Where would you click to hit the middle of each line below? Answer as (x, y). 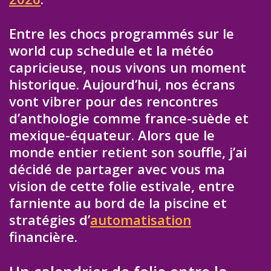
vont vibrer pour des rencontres (114, 101)
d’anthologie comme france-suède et (129, 118)
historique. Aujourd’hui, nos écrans (122, 84)
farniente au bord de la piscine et (118, 202)
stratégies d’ (50, 219)
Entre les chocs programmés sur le (122, 33)
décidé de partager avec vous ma (117, 168)
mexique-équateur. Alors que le (112, 135)
